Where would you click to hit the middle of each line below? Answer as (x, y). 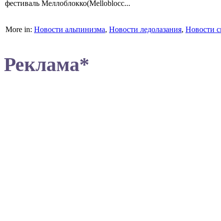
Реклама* (47, 65)
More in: (20, 30)
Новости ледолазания (145, 30)
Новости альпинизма (70, 30)
